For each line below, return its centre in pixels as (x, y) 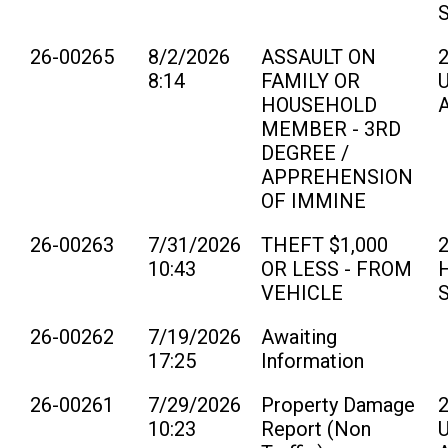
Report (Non (316, 428)
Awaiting (299, 336)
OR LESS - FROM (336, 268)
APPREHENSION (337, 176)
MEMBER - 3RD (331, 128)
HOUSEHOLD (319, 104)
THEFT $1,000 (324, 244)
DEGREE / (305, 152)
